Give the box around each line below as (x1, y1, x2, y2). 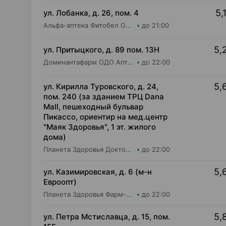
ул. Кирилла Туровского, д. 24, (43, 82, 158, 91)
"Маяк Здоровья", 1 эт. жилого (43, 122, 156, 132)
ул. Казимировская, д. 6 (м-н (43, 167, 152, 177)
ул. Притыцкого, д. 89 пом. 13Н (43, 45, 159, 54)
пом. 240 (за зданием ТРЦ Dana (43, 92, 164, 101)
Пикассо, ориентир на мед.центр (43, 112, 167, 122)
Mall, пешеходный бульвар (43, 102, 143, 111)
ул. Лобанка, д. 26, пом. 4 (43, 8, 139, 18)
